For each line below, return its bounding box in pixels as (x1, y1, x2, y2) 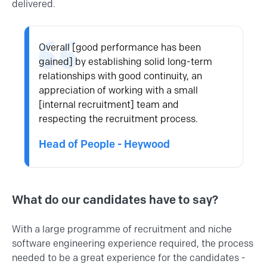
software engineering (12, 238, 105, 250)
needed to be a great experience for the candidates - (12, 252, 246, 264)
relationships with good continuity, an (39, 70, 203, 82)
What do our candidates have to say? (12, 193, 218, 207)
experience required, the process (105, 238, 253, 250)
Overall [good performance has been (39, 42, 201, 54)
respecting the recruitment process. (39, 113, 198, 125)
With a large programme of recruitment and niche (12, 223, 232, 235)
